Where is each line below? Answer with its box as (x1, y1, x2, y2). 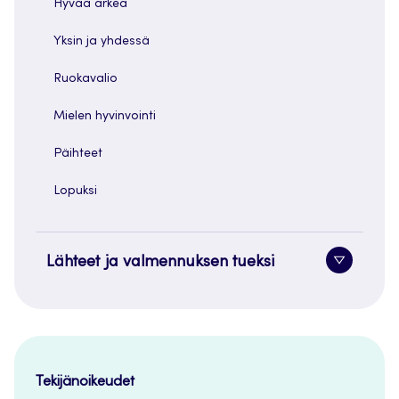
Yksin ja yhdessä (53, 35, 150, 48)
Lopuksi (53, 184, 97, 198)
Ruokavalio (53, 72, 118, 85)
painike (338, 278, 384, 293)
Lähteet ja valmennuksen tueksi (46, 254, 274, 271)
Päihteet (53, 147, 102, 160)
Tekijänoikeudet (36, 374, 134, 389)
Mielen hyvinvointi (53, 110, 156, 123)
